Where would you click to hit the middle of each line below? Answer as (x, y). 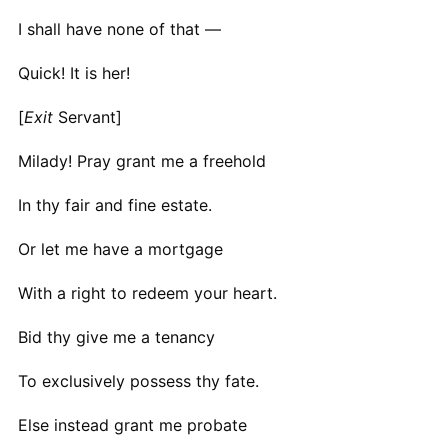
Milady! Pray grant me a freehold (141, 160)
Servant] (87, 116)
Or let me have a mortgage (120, 248)
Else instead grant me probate (132, 424)
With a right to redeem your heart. (147, 292)
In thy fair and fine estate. (114, 204)
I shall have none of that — (119, 28)
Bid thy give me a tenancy (116, 336)
